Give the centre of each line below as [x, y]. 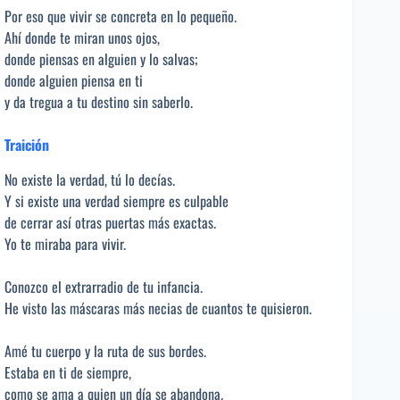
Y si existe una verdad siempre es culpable [117, 201]
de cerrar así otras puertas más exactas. [110, 223]
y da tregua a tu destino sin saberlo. [99, 102]
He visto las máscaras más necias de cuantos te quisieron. [158, 308]
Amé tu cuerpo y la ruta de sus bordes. [105, 351]
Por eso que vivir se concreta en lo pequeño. [121, 17]
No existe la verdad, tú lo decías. [90, 180]
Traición [27, 145]
